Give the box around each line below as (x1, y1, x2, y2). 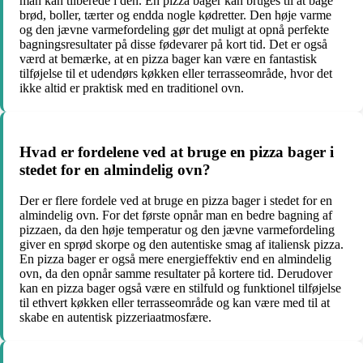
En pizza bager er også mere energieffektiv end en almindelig (19, 252, 331, 267)
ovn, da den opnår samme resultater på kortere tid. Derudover (19, 267, 332, 281)
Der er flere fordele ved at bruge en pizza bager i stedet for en (19, 194, 332, 208)
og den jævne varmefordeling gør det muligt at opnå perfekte (19, 22, 329, 36)
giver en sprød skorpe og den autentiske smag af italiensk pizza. (19, 237, 344, 252)
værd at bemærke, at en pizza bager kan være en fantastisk (19, 51, 317, 66)
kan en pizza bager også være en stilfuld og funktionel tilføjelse (19, 281, 341, 296)
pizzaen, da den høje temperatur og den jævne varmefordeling (19, 223, 335, 237)
